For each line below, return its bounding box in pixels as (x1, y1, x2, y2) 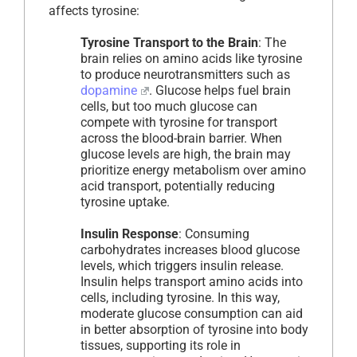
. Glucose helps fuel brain (148, 83, 291, 99)
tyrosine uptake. (80, 194, 170, 210)
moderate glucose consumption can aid (80, 306, 303, 322)
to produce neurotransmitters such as (80, 67, 290, 83)
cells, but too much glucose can (80, 99, 257, 115)
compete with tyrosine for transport (80, 115, 277, 131)
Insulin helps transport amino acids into (80, 274, 303, 290)
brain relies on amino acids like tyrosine (80, 51, 302, 67)
